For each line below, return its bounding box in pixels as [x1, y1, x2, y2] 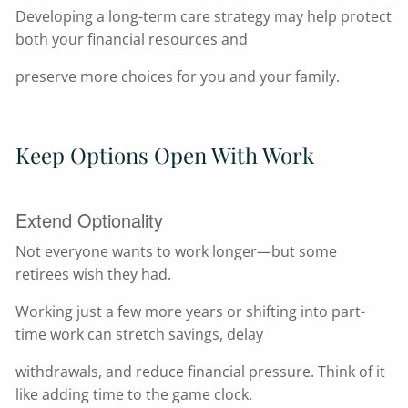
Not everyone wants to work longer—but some [15, 241, 338, 262]
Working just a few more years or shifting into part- [15, 301, 366, 322]
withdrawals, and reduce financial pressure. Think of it [15, 362, 386, 382]
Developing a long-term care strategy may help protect [15, 6, 393, 27]
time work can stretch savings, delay [15, 324, 264, 345]
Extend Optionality [15, 207, 164, 234]
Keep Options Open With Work [15, 140, 315, 170]
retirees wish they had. [15, 264, 172, 285]
